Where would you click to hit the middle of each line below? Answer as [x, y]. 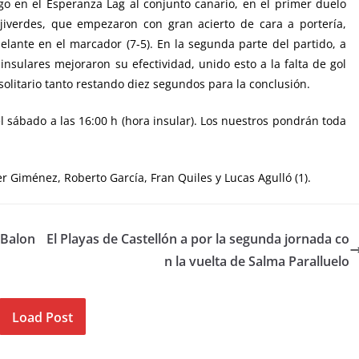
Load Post [42, 317]
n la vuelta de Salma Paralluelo [257, 261]
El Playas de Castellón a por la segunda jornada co [198, 238]
